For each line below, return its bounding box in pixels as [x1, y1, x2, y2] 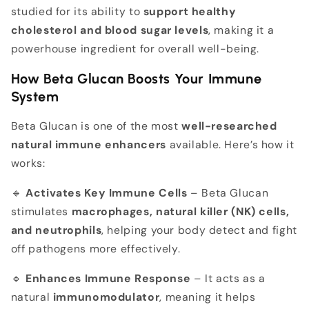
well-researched [181, 119, 277, 134]
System [10, 88, 59, 105]
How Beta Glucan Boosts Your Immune [10, 70, 262, 87]
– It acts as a [190, 270, 266, 286]
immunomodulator [52, 289, 160, 304]
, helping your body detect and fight [101, 223, 297, 238]
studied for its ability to [10, 4, 143, 19]
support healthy [143, 4, 237, 19]
